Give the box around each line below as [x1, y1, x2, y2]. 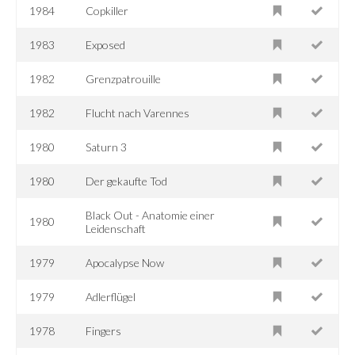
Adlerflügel [86, 289, 136, 303]
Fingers [86, 323, 122, 338]
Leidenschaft [86, 221, 147, 235]
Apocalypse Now [86, 255, 165, 269]
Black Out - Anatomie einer [86, 208, 216, 222]
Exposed [86, 37, 126, 52]
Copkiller [86, 3, 129, 17]
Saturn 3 [86, 139, 128, 154]
